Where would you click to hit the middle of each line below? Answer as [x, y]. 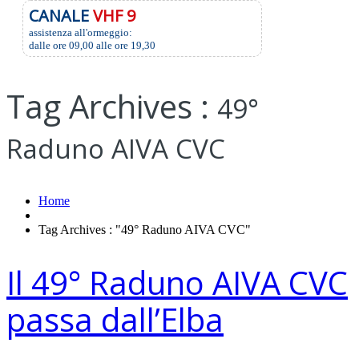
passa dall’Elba [115, 319]
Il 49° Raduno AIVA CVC [177, 282]
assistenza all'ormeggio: [81, 32]
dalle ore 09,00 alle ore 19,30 [92, 45]
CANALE [61, 16]
